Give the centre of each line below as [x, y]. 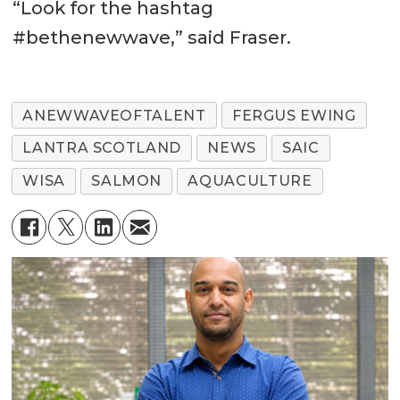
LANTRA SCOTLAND [102, 148]
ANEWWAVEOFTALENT [114, 115]
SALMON [127, 181]
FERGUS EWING [294, 115]
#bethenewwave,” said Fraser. [151, 37]
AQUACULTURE [250, 181]
